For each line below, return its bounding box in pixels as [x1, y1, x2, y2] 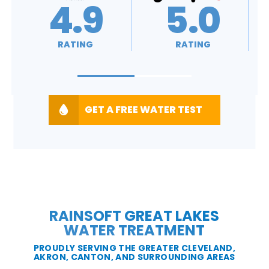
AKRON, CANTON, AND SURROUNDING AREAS [34, 250, 235, 263]
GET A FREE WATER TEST [84, 102, 202, 116]
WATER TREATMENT [64, 220, 205, 240]
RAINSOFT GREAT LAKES [49, 205, 220, 226]
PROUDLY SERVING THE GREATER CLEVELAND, [33, 241, 236, 254]
